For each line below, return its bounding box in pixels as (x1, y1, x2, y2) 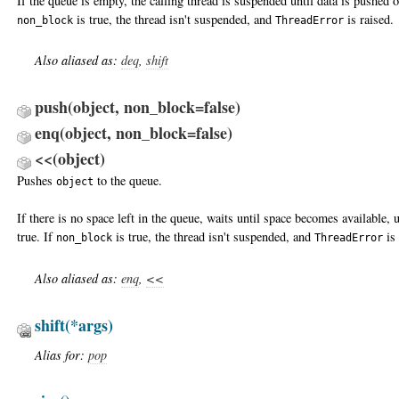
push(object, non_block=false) (35, 94, 240, 118)
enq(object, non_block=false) (35, 120, 232, 144)
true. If (17, 228, 56, 246)
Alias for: (35, 346, 88, 363)
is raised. (344, 10, 394, 28)
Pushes (17, 171, 56, 189)
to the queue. (94, 171, 162, 189)
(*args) (65, 313, 113, 337)
